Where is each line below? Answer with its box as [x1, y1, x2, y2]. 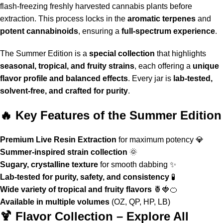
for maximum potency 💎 [116, 135, 204, 144]
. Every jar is [128, 74, 173, 83]
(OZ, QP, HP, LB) [110, 197, 170, 206]
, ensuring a [78, 26, 121, 35]
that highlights [155, 49, 206, 58]
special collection [89, 49, 155, 58]
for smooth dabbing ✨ [98, 160, 176, 169]
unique [193, 61, 219, 70]
